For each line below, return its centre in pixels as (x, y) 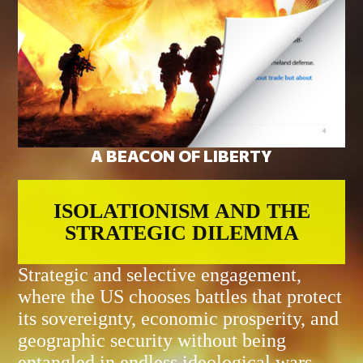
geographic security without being (152, 340)
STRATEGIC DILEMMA (181, 233)
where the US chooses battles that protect (180, 296)
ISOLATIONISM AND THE (181, 211)
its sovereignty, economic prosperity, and (179, 318)
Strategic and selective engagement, (160, 274)
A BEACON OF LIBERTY (181, 155)
